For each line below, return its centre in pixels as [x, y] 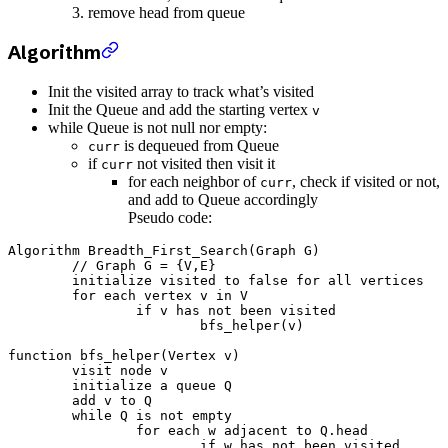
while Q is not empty [40, 415]
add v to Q [40, 400]
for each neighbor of [194, 181]
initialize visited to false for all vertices [40, 280]
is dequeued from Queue [199, 145]
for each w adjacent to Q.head [72, 430]
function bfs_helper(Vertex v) [124, 355]
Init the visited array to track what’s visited [181, 91]
